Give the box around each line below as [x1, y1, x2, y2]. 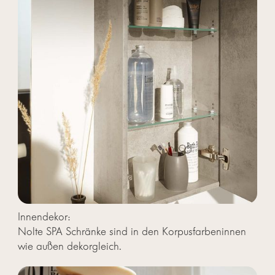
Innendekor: [17, 210, 70, 223]
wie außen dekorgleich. [17, 239, 122, 253]
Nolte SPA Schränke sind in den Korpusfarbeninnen [17, 225, 246, 238]
